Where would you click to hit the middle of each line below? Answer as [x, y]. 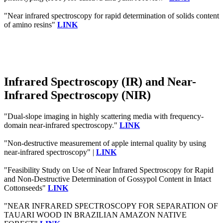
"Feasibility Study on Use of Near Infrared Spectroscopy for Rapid [109, 170]
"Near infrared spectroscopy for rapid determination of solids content [111, 15]
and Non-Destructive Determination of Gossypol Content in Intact [108, 179]
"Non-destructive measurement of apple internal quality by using [105, 143]
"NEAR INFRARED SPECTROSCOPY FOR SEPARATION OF [111, 206]
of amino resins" [31, 24]
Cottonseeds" [26, 188]
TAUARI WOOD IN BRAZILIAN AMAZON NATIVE [95, 215]
